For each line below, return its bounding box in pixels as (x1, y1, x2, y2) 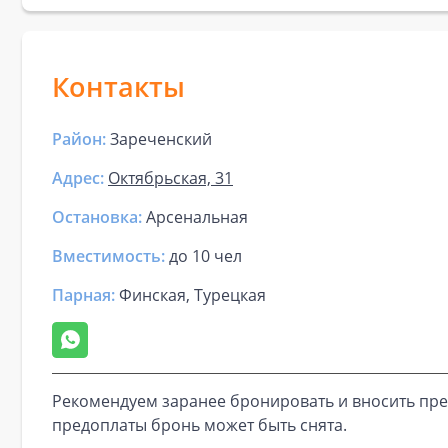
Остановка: (52, 206, 142, 228)
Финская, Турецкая (115, 284, 266, 306)
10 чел (192, 245, 242, 267)
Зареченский (110, 128, 212, 150)
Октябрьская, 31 (108, 167, 233, 189)
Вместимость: (52, 245, 165, 267)
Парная (52, 284, 111, 306)
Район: (52, 128, 106, 150)
